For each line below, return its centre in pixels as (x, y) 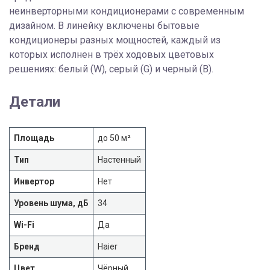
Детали (35, 102)
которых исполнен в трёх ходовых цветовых (111, 54)
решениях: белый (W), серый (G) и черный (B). (111, 69)
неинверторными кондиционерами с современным (127, 11)
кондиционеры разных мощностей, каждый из (115, 40)
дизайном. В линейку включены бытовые (104, 25)
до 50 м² (114, 138)
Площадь (34, 138)
